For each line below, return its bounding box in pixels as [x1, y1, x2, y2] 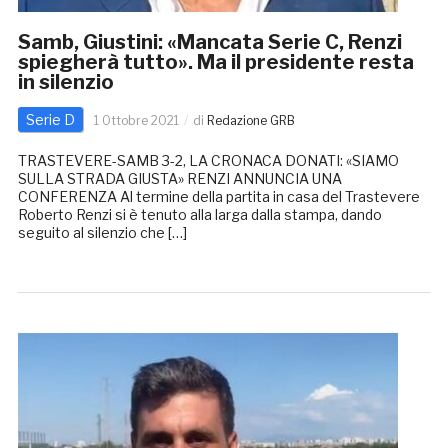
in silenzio [17, 70, 114, 95]
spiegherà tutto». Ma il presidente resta [17, 50, 414, 75]
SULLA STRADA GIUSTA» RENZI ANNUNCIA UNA [17, 170, 342, 188]
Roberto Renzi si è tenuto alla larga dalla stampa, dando [17, 206, 382, 224]
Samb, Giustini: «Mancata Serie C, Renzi [17, 30, 402, 55]
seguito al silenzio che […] [17, 224, 187, 242]
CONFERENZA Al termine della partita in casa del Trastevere [17, 188, 420, 206]
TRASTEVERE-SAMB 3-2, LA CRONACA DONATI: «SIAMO [17, 152, 399, 170]
